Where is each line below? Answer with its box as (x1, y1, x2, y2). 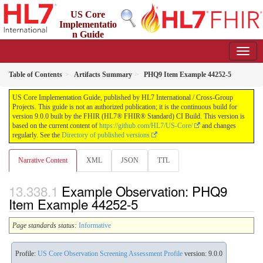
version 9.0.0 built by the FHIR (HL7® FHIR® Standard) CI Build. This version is (12, 112, 245, 120)
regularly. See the (12, 131, 62, 139)
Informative (79, 221, 111, 230)
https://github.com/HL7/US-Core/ (99, 122, 193, 130)
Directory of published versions (62, 131, 150, 139)
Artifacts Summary (74, 70, 132, 79)
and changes (200, 122, 236, 130)
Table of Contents (9, 70, 62, 79)
